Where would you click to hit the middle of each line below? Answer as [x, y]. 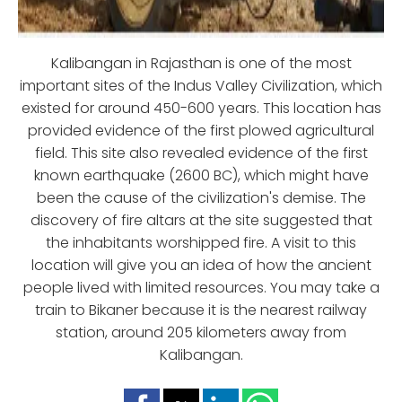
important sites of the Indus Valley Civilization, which [201, 85]
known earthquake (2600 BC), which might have [201, 175]
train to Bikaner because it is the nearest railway [201, 310]
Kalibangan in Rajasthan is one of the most [201, 63]
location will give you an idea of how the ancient [201, 265]
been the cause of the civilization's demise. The [201, 197]
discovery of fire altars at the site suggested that [201, 220]
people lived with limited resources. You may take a [201, 287]
